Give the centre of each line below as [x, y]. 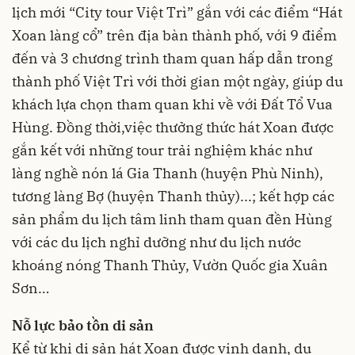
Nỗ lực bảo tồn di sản [83, 325]
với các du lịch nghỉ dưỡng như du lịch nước [157, 242]
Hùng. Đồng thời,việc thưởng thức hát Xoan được [173, 127]
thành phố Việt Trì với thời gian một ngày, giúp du [177, 81]
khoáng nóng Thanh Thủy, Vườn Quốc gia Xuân [170, 265]
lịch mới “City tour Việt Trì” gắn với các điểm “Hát [177, 12]
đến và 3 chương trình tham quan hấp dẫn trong [172, 58]
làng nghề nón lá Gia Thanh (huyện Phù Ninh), [168, 173]
